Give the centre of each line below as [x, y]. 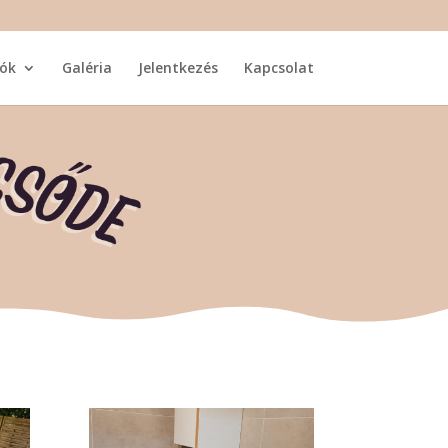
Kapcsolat [278, 67]
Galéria [86, 67]
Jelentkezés [177, 67]
